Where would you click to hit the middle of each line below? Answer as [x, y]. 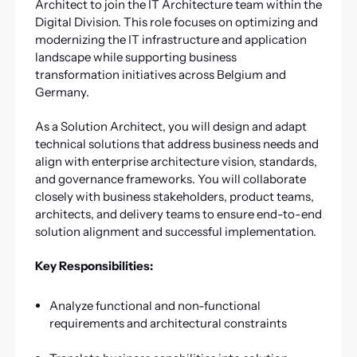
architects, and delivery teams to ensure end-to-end [178, 214]
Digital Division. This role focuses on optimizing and [176, 22]
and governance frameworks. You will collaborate [170, 178]
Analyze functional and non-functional [155, 306]
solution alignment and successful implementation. [175, 231]
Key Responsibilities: [94, 265]
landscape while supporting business [135, 57]
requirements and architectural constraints [168, 324]
